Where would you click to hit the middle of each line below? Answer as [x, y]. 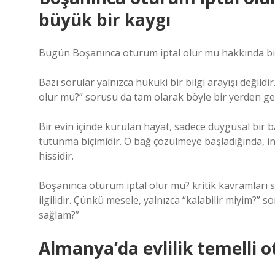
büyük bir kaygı [105, 20]
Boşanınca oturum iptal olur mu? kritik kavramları [153, 185]
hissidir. [56, 156]
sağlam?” [59, 215]
